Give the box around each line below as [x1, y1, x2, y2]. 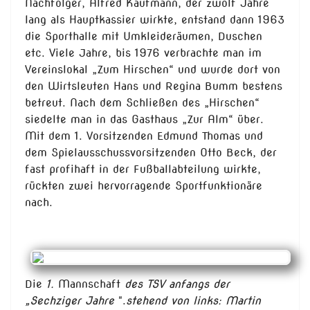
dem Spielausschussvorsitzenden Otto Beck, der [25, 146, 277, 160]
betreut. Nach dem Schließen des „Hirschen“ [25, 96, 259, 110]
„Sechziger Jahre [25, 294, 118, 308]
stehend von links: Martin [126, 294, 261, 308]
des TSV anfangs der [120, 277, 230, 291]
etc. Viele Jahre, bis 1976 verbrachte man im [25, 46, 262, 60]
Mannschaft [58, 277, 120, 291]
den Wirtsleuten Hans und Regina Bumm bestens [25, 80, 282, 93]
